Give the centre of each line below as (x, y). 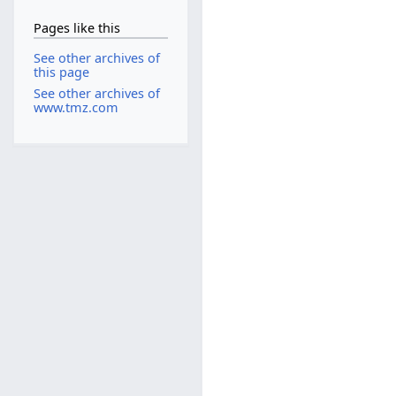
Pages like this (76, 27)
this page (61, 72)
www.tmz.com (76, 107)
